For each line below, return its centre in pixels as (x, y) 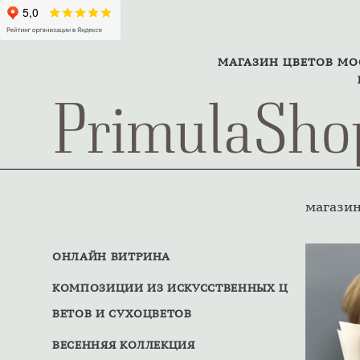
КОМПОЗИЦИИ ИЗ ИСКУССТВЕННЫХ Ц (170, 288)
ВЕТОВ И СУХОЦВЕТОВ (122, 313)
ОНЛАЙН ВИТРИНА (112, 256)
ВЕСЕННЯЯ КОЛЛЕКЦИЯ (124, 345)
